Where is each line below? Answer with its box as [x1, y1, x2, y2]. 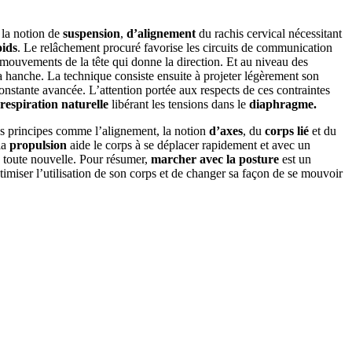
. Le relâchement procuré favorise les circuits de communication [17, 40, 332, 54]
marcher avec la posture [151, 152, 279, 166]
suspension [63, 26, 120, 40]
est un [279, 152, 311, 166]
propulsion [9, 137, 67, 152]
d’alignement [126, 26, 196, 40]
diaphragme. [246, 97, 320, 111]
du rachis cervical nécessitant [196, 26, 342, 40]
